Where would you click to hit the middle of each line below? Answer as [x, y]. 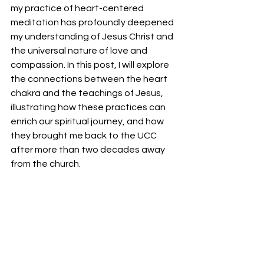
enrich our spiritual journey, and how [88, 121]
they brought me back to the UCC [85, 135]
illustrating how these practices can [89, 107]
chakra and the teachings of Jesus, [88, 93]
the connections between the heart [90, 79]
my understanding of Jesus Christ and [93, 36]
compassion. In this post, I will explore [91, 65]
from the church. [46, 164]
